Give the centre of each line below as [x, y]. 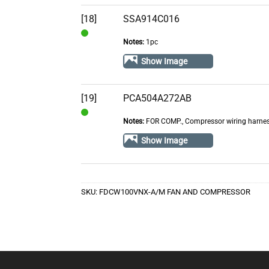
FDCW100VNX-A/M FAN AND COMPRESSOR [174, 192]
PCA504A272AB [157, 98]
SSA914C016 [151, 19]
